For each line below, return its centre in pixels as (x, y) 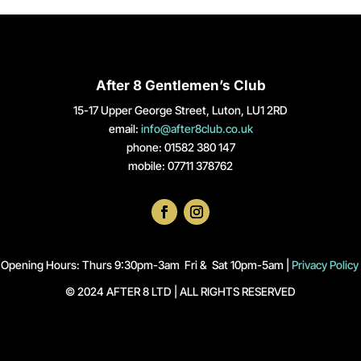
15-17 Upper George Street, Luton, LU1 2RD (180, 110)
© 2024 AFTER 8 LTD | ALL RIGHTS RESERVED (180, 291)
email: (124, 129)
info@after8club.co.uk (197, 129)
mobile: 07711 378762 (180, 166)
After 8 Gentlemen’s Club (180, 86)
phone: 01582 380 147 (180, 147)
